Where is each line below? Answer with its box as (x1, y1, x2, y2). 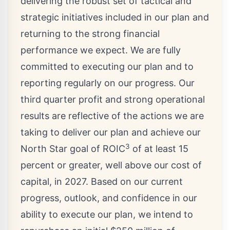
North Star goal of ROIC (21, 143, 125, 155)
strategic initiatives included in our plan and (21, 12, 209, 23)
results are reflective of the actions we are (21, 110, 204, 122)
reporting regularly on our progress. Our (21, 78, 195, 89)
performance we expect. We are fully (21, 45, 181, 56)
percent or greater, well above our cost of (21, 160, 202, 171)
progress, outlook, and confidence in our (21, 193, 197, 204)
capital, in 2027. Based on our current (21, 176, 183, 187)
